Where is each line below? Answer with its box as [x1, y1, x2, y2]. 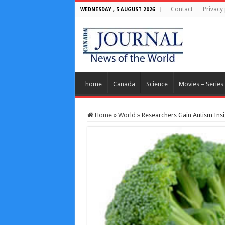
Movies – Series [178, 80, 223, 88]
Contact [170, 6, 193, 13]
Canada [113, 80, 135, 88]
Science [146, 80, 168, 88]
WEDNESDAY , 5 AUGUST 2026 [80, 7, 155, 12]
